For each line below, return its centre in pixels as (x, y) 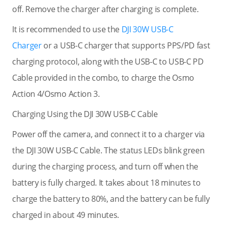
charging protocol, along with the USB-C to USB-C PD (108, 62)
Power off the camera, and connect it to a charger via (109, 134)
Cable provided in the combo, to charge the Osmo (103, 78)
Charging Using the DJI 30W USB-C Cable (85, 114)
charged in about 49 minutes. (66, 215)
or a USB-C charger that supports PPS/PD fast (126, 45)
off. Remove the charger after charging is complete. (105, 9)
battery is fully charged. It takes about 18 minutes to (106, 183)
